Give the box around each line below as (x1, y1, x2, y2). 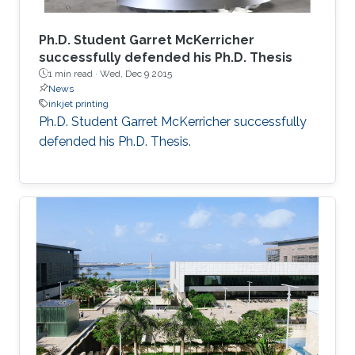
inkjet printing (48, 97, 109, 109)
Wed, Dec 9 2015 (100, 67, 172, 79)
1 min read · (48, 67, 100, 79)
